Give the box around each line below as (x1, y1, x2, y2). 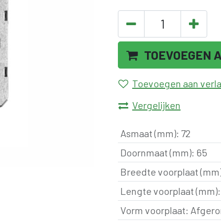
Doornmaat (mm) (120, 147, 191, 158)
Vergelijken (132, 99, 181, 111)
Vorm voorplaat (120, 204, 185, 216)
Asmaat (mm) (120, 127, 176, 139)
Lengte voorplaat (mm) (120, 185, 218, 197)
